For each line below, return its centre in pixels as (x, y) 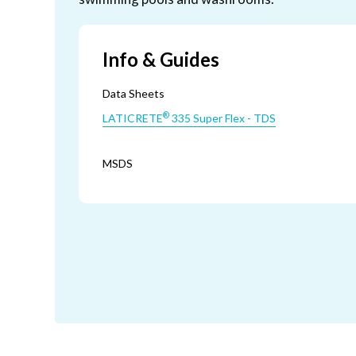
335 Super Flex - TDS (222, 118)
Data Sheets (133, 93)
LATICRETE (133, 118)
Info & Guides (161, 59)
